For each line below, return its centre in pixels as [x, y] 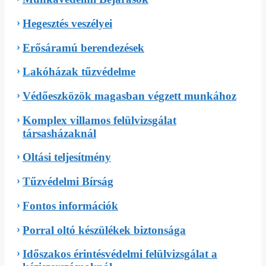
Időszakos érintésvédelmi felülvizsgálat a [120, 254]
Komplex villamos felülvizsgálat [99, 120]
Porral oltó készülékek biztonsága [104, 230]
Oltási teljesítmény [67, 157]
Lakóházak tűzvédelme [79, 72]
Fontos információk [70, 205]
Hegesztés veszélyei [67, 23]
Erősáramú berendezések [83, 47]
